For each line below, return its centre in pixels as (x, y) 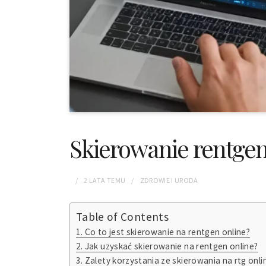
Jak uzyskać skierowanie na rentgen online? (171, 246)
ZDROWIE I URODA (169, 180)
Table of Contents (122, 216)
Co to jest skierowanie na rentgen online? (167, 232)
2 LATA (95, 180)
